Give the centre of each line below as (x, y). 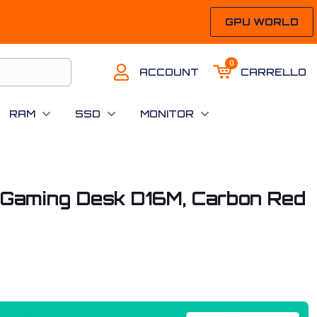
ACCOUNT (169, 72)
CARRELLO (273, 72)
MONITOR (167, 114)
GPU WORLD (262, 22)
